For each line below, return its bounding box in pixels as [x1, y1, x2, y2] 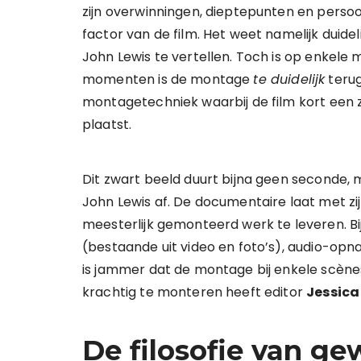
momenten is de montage [82, 69, 254, 89]
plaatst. [82, 114, 132, 134]
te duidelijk [253, 69, 326, 89]
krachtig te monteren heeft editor [82, 282, 307, 301]
